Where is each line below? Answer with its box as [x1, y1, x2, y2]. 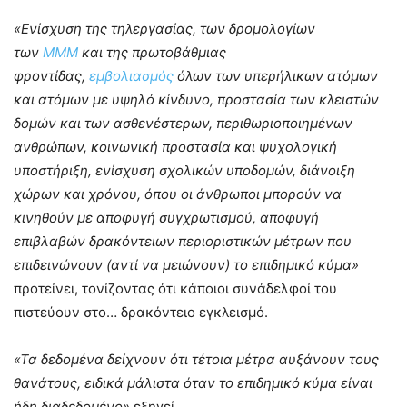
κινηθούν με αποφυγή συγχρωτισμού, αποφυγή [14, 208, 319, 226]
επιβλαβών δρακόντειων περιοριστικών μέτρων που [14, 232, 352, 250]
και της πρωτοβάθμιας [78, 43, 226, 61]
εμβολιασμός [89, 66, 174, 84]
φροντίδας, [14, 66, 89, 84]
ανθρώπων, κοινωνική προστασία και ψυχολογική [14, 137, 337, 155]
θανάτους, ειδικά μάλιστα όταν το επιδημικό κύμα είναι [14, 373, 372, 392]
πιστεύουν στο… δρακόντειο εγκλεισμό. [14, 303, 268, 321]
